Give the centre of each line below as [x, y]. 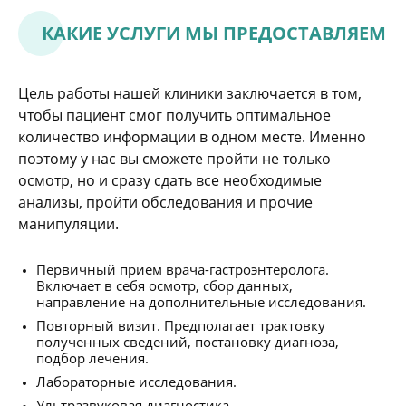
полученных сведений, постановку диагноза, [188, 342]
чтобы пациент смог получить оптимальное [174, 115]
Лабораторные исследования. [136, 382]
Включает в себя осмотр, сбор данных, [164, 285]
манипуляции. [68, 224]
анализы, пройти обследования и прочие [165, 202]
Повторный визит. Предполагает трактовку [181, 325]
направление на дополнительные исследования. [201, 302]
